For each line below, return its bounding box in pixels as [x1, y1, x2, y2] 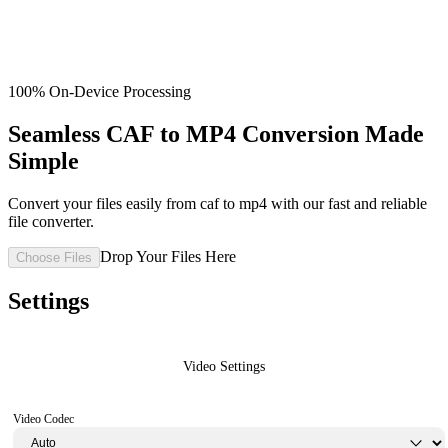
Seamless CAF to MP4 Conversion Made [8, 120, 424, 147]
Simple [8, 147, 79, 174]
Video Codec [13, 411, 74, 426]
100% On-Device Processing [8, 83, 191, 100]
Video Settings [183, 358, 265, 374]
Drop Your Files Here [100, 247, 236, 265]
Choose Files [16, 249, 92, 265]
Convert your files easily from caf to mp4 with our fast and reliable [8, 194, 427, 212]
